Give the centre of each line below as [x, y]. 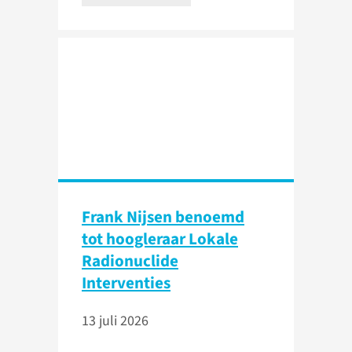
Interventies [126, 283]
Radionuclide [130, 261]
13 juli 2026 [115, 321]
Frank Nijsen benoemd [163, 217]
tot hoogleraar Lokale [160, 239]
